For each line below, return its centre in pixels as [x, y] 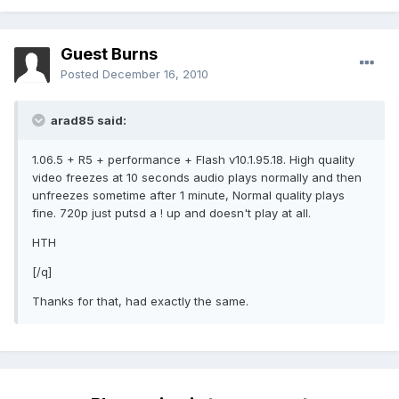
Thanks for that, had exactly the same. [140, 301]
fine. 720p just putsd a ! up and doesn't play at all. [171, 213]
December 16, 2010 [155, 74]
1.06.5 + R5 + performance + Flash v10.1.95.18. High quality [193, 160]
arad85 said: [87, 121]
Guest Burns [109, 54]
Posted [81, 74]
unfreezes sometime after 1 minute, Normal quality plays [188, 195]
